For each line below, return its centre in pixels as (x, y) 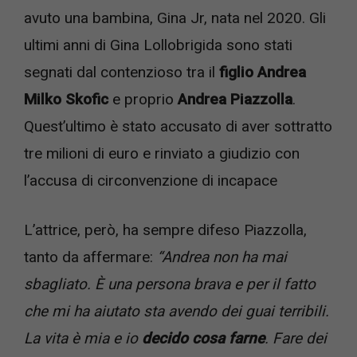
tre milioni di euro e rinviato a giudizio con (162, 153)
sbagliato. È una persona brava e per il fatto (170, 284)
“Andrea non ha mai (222, 257)
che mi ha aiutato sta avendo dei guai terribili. (177, 312)
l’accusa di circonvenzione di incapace (151, 180)
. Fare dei (296, 339)
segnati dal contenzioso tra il (120, 72)
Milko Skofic (66, 99)
